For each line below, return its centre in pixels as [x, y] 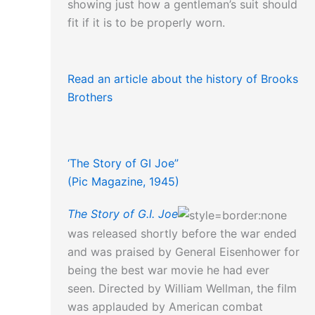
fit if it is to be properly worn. [146, 23]
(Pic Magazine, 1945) [123, 182]
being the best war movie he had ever [168, 270]
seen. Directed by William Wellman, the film [182, 288]
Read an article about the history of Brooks [183, 79]
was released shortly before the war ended [182, 233]
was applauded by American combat [165, 306]
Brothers [90, 97]
